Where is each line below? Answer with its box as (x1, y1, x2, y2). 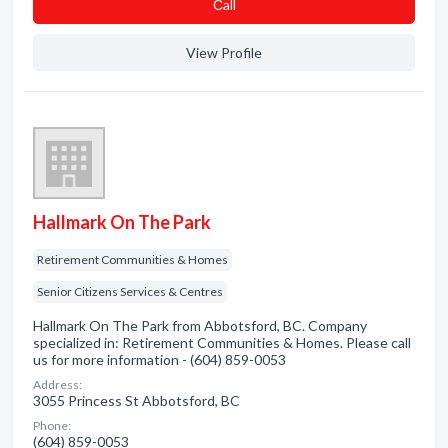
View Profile (186, 44, 262, 61)
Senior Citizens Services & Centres (37, 284, 223, 299)
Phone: (33, 418, 71, 433)
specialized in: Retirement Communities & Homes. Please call (33, 334, 411, 351)
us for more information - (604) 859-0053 (33, 351, 286, 368)
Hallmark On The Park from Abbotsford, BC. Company (33, 317, 367, 334)
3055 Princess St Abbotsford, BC (33, 392, 240, 409)
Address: (33, 377, 82, 392)
